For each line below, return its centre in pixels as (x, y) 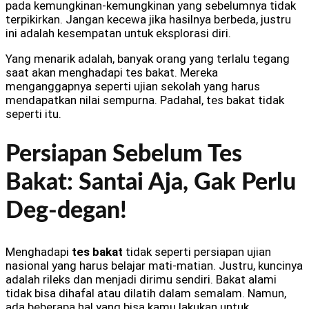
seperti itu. (33, 114)
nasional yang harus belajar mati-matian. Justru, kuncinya (154, 265)
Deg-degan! (66, 211)
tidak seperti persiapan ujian (197, 251)
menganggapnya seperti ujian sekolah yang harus (133, 87)
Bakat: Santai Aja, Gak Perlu (151, 182)
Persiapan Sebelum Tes (124, 154)
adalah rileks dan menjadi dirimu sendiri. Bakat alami (141, 279)
